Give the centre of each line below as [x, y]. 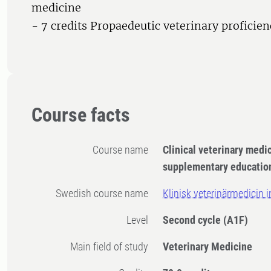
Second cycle [193, 220]
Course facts [81, 115]
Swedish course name [105, 194]
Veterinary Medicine [208, 247]
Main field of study [113, 247]
